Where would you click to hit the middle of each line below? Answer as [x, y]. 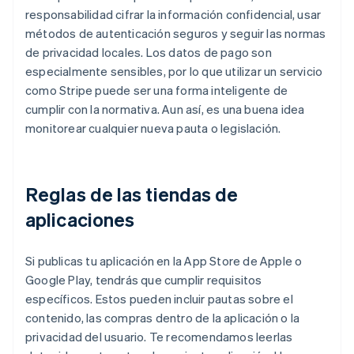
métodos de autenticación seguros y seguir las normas [176, 34]
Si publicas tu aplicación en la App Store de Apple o [164, 261]
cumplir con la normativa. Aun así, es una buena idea [165, 109]
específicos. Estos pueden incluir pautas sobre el [159, 299]
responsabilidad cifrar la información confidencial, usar [173, 15]
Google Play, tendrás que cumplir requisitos [144, 280]
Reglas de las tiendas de [132, 194]
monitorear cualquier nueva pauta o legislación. [153, 128]
